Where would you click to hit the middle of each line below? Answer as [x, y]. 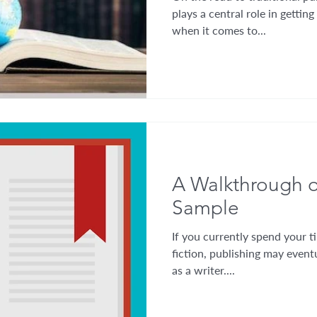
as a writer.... [203, 270]
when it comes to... [219, 30]
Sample [206, 208]
